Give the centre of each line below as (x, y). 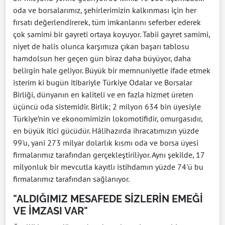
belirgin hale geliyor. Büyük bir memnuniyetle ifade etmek (112, 70)
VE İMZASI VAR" (50, 211)
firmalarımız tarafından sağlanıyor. (71, 179)
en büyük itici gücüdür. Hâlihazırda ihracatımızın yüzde (106, 130)
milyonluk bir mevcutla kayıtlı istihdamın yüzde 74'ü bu (108, 166)
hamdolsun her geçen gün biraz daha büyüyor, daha (102, 58)
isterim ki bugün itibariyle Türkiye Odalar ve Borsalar (103, 82)
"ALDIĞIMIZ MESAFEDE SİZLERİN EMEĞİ (108, 199)
